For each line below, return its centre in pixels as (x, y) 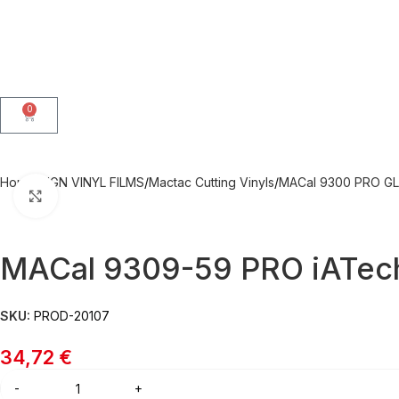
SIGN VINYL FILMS (92, 183)
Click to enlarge (102, 195)
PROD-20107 (72, 316)
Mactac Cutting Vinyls (212, 183)
